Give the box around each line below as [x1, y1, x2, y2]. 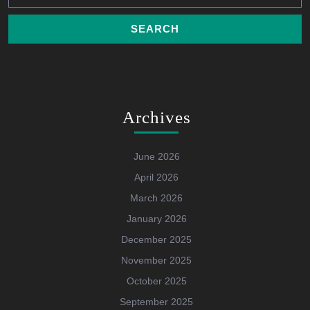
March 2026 [130, 192, 183, 204]
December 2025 [121, 234, 192, 246]
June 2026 [133, 151, 180, 163]
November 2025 [121, 255, 192, 266]
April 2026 [134, 172, 179, 183]
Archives [122, 108, 191, 127]
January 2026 [126, 213, 187, 225]
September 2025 [120, 296, 193, 308]
